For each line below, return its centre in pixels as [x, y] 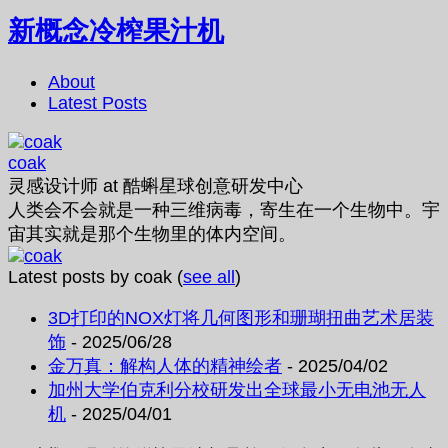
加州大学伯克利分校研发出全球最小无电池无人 [237, 389]
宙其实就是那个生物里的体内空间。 [152, 233]
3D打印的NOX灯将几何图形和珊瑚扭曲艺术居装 [241, 317]
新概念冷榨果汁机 [116, 31]
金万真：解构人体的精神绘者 [165, 365]
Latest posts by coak [92, 276]
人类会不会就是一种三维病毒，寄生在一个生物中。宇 [224, 209]
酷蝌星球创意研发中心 [213, 185]
